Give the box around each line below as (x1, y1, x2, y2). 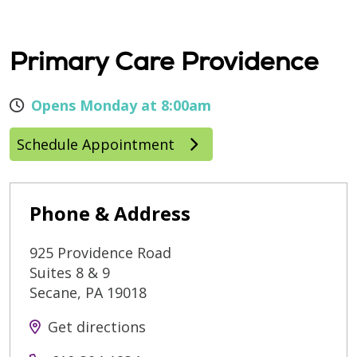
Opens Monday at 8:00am (31, 96, 211, 115)
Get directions (48, 317, 146, 336)
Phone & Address (29, 200, 190, 226)
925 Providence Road (29, 243, 171, 262)
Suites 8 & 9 (29, 263, 110, 282)
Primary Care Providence (10, 45, 319, 78)
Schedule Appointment (17, 135, 178, 154)
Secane (29, 283, 77, 302)
